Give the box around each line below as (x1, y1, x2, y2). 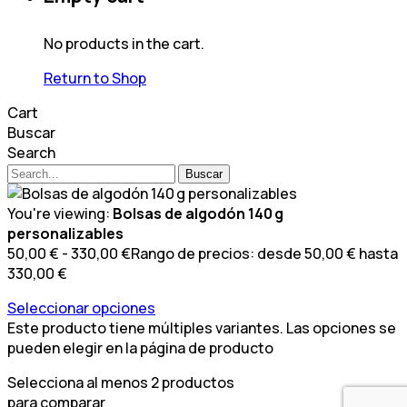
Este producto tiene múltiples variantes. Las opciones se (7, 317, 396, 338)
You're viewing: (7, 203, 113, 223)
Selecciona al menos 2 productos (7, 372, 234, 392)
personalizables (7, 223, 124, 243)
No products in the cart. (44, 33, 204, 54)
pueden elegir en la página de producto (7, 337, 273, 358)
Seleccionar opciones (7, 297, 155, 318)
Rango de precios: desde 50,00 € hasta (131, 243, 398, 263)
